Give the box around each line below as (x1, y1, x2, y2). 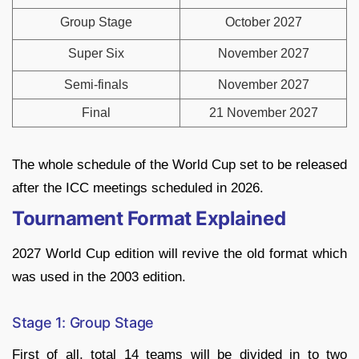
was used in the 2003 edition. (12, 269, 186, 285)
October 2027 (224, 15, 302, 30)
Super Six (68, 46, 124, 61)
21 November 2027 (208, 106, 318, 120)
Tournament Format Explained (12, 207, 286, 231)
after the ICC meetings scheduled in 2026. (12, 180, 264, 196)
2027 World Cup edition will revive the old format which (12, 246, 347, 262)
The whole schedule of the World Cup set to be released (12, 157, 347, 173)
